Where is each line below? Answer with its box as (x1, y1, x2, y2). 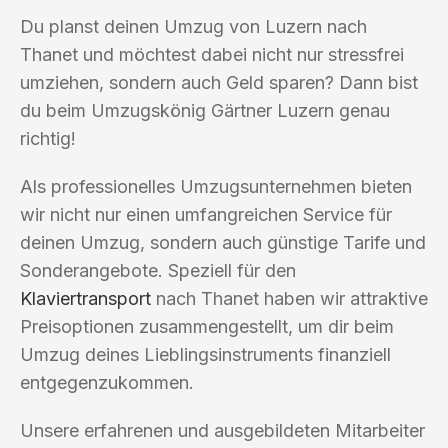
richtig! (20, 127, 76, 149)
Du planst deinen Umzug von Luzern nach (20, 15, 367, 37)
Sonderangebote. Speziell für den (20, 259, 296, 281)
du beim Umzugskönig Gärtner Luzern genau (20, 99, 390, 121)
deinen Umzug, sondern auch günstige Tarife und (20, 231, 426, 253)
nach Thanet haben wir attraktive (151, 287, 428, 309)
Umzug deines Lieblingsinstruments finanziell (20, 343, 391, 365)
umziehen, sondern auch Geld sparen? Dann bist (20, 71, 418, 93)
